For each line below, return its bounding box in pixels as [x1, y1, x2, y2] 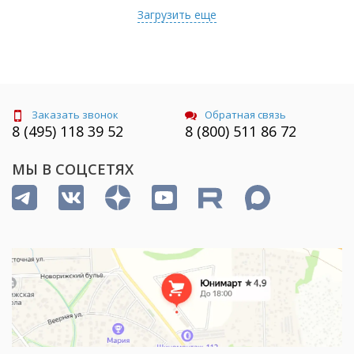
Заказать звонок [32, 107, 119, 122]
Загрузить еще [137, 7, 217, 23]
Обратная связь [205, 107, 286, 122]
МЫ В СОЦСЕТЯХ [12, 160, 134, 179]
